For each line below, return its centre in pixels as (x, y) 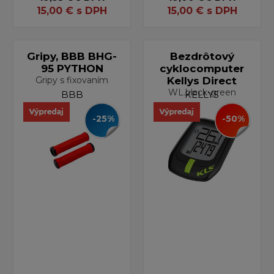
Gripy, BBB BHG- (72, 56)
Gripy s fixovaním (72, 80)
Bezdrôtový (202, 56)
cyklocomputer (202, 68)
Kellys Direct (202, 80)
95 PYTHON (72, 68)
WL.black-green (202, 92)
